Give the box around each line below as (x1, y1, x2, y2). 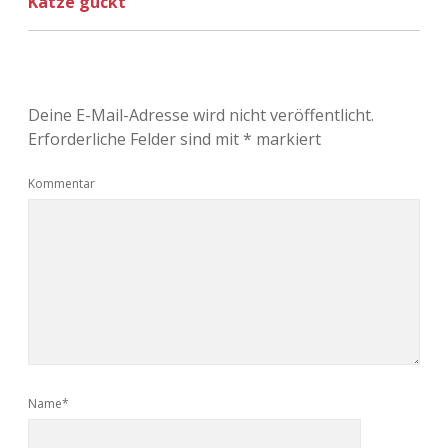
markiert (252, 127, 321, 150)
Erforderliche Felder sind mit (28, 127, 243, 150)
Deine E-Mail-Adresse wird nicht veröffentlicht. (28, 103, 374, 126)
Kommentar (28, 174, 95, 192)
